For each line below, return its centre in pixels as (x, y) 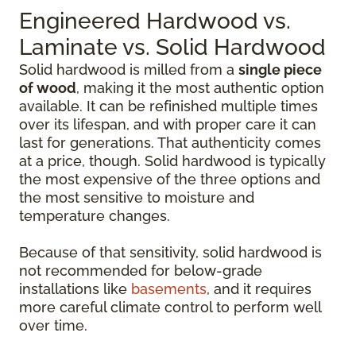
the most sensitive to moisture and (137, 197)
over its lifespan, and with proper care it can (168, 124)
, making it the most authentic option (200, 88)
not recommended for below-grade (141, 271)
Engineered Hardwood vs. (155, 21)
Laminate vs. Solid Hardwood (172, 47)
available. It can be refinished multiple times (168, 106)
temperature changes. (95, 216)
